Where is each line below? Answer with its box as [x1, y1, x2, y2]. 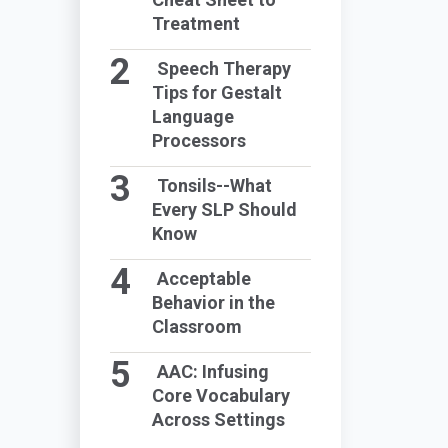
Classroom [151, 316, 242, 337]
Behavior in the [151, 292, 275, 313]
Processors [151, 130, 246, 151]
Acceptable [157, 268, 252, 289]
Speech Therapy [157, 58, 292, 79]
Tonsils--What [157, 175, 273, 196]
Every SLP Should [151, 199, 297, 220]
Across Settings [151, 409, 285, 430]
